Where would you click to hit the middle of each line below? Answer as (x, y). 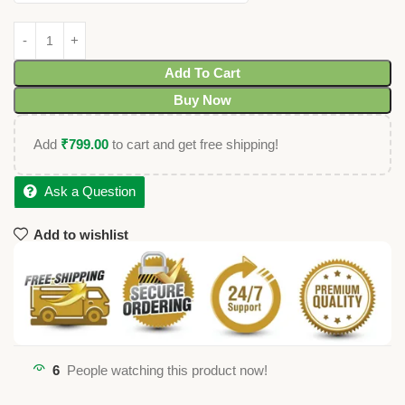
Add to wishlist (80, 234)
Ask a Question (90, 192)
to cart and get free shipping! (193, 145)
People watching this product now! (167, 370)
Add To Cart (202, 73)
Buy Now (202, 100)
